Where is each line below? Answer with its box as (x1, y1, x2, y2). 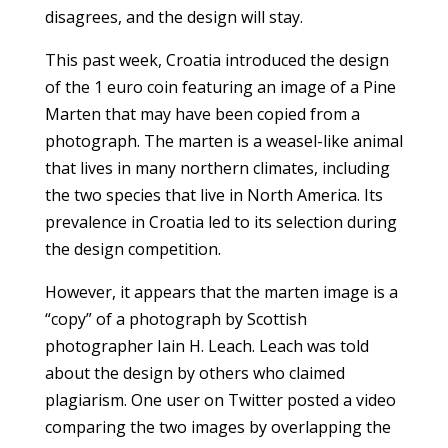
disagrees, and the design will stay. (44, 6, 303, 28)
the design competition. (44, 238, 221, 260)
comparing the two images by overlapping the (44, 416, 391, 438)
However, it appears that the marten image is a (44, 281, 398, 303)
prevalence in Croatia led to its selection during (44, 211, 397, 233)
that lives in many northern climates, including (44, 157, 390, 179)
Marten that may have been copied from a (44, 103, 360, 125)
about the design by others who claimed (44, 362, 345, 384)
